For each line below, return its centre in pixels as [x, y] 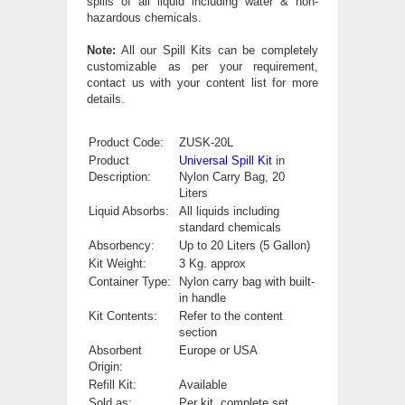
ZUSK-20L [206, 142]
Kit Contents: [123, 316]
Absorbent [115, 350]
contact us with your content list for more [202, 82]
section [198, 332]
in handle [202, 297]
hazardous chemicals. [144, 17]
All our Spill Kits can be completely [217, 50]
